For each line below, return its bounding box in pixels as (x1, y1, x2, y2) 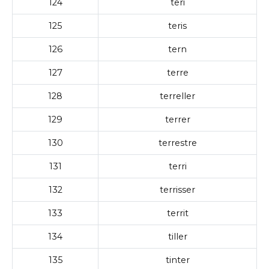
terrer (165, 113, 190, 125)
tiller (168, 231, 187, 242)
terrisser (160, 184, 195, 195)
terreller (160, 90, 195, 101)
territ (166, 207, 189, 219)
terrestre (158, 137, 197, 148)
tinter (165, 254, 190, 265)
